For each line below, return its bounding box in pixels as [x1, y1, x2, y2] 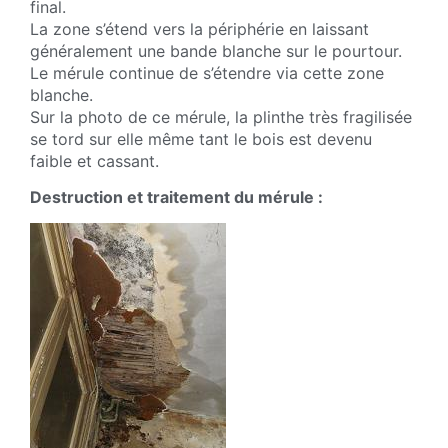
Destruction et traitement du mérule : [30, 187, 323, 208]
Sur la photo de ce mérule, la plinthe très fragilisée [30, 106, 412, 127]
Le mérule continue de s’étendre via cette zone [30, 62, 384, 83]
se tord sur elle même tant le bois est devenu [30, 128, 372, 149]
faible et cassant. [30, 150, 159, 171]
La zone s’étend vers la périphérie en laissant [30, 18, 369, 39]
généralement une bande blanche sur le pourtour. [30, 40, 402, 61]
